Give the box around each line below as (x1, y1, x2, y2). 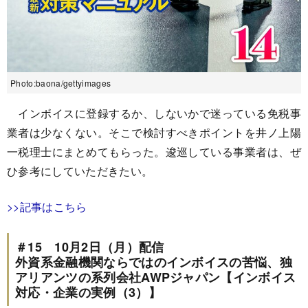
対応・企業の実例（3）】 (15, 283, 161, 302)
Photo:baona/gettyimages (10, 77, 111, 89)
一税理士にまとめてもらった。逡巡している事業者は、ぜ (7, 144, 301, 160)
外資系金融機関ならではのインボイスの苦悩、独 (15, 253, 293, 272)
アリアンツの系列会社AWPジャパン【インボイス (15, 268, 296, 287)
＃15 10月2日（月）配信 (15, 238, 164, 256)
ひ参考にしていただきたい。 (7, 163, 153, 179)
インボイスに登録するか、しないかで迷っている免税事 (7, 105, 301, 122)
